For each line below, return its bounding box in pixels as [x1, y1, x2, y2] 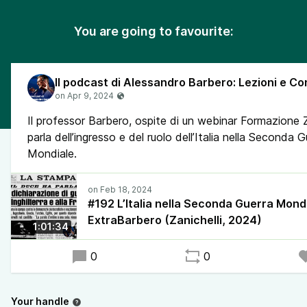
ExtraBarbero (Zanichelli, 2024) [88, 213, 262, 227]
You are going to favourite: [73, 24, 234, 38]
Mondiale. [27, 147, 77, 160]
